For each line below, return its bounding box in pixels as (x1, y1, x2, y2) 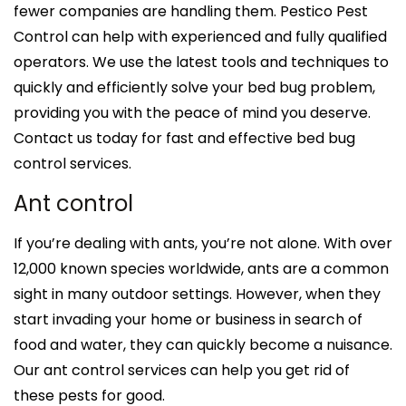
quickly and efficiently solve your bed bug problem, (14, 76, 375, 98)
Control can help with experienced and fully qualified (14, 25, 387, 47)
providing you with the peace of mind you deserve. (14, 101, 371, 123)
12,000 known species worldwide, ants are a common (14, 257, 389, 279)
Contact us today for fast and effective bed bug (14, 127, 355, 149)
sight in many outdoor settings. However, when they (14, 283, 381, 304)
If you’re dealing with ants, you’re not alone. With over (14, 232, 392, 254)
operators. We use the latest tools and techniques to (14, 51, 389, 72)
